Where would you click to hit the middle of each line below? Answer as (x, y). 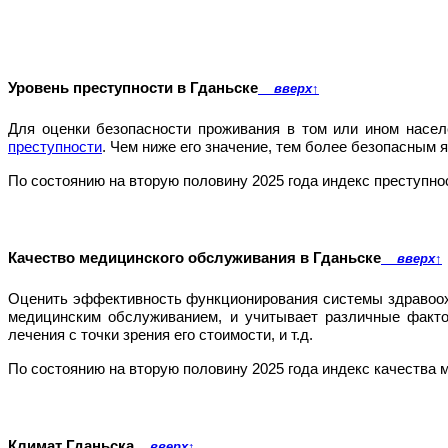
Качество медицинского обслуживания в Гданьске (194, 258)
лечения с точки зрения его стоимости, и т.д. (160, 335)
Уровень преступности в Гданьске (133, 88)
